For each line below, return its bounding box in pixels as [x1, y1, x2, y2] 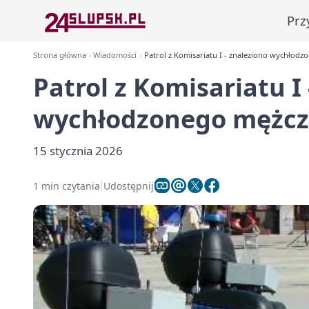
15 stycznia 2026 [33, 143, 123, 159]
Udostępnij [103, 179, 154, 192]
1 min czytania [33, 179, 100, 192]
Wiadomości [93, 50, 137, 60]
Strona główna [33, 50, 86, 60]
